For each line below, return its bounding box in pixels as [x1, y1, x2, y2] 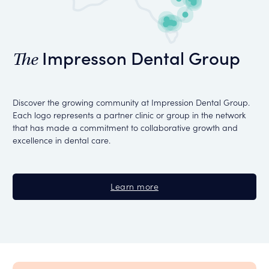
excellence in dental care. [12, 133, 110, 146]
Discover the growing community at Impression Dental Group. [12, 95, 250, 108]
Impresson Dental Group [37, 45, 240, 70]
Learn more [110, 180, 159, 192]
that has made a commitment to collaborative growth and [12, 121, 238, 133]
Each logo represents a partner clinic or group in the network [12, 108, 246, 121]
